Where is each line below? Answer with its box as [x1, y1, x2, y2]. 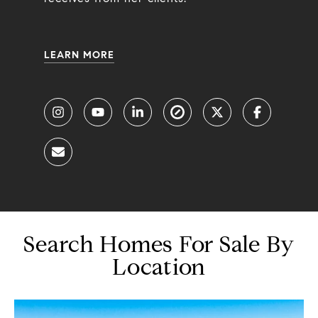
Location [112, 252, 206, 281]
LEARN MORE [43, 48, 114, 61]
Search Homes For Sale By [23, 229, 295, 258]
